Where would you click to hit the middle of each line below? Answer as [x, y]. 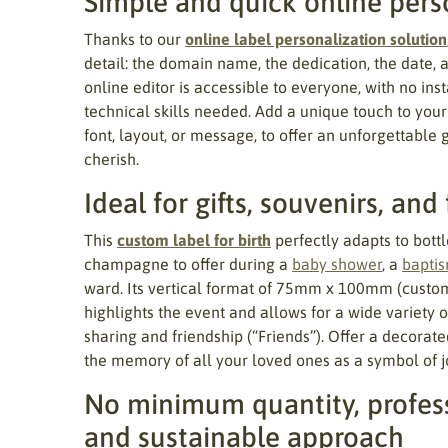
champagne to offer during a [188, 264]
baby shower [337, 264]
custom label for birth [194, 240]
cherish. [111, 159]
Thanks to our [134, 39]
